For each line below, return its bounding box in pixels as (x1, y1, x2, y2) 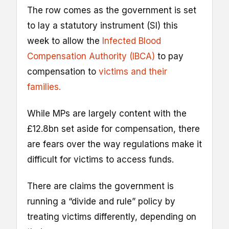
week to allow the (27, 36, 100, 47)
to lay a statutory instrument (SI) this (27, 20, 178, 31)
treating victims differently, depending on (27, 212, 196, 222)
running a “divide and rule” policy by (27, 196, 175, 207)
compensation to (27, 66, 96, 77)
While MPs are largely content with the (27, 108, 187, 119)
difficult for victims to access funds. (27, 154, 174, 165)
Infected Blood (100, 36, 161, 47)
